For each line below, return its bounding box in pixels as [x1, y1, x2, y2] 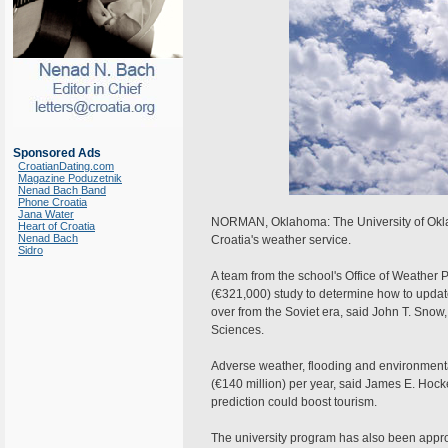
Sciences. [211, 323, 264, 337]
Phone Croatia [18, 196, 87, 208]
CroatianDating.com [18, 160, 114, 172]
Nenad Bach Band [18, 184, 106, 196]
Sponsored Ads [13, 146, 101, 160]
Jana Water [18, 208, 74, 220]
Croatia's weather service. [211, 233, 351, 247]
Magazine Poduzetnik [18, 172, 122, 184]
